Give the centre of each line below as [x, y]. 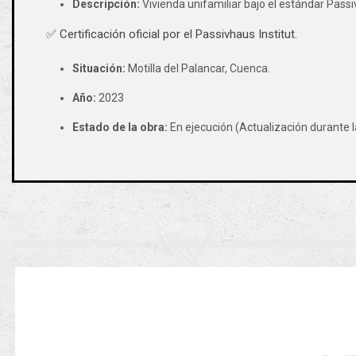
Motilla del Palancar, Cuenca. [197, 68]
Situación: [99, 68]
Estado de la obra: [120, 127]
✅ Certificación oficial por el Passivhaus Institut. [172, 34]
